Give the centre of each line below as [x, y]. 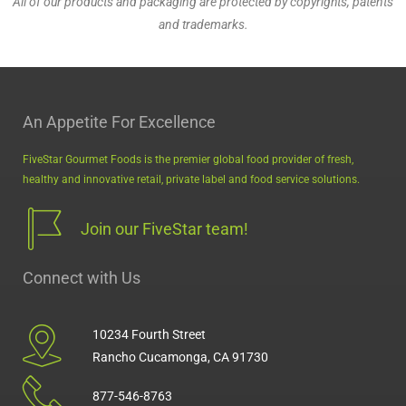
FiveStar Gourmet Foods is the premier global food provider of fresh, [188, 159]
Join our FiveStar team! [164, 228]
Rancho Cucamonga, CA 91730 [180, 357]
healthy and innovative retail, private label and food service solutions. [191, 179]
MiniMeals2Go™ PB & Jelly [150, 83]
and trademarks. [203, 24]
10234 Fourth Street [149, 334]
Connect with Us [82, 277]
